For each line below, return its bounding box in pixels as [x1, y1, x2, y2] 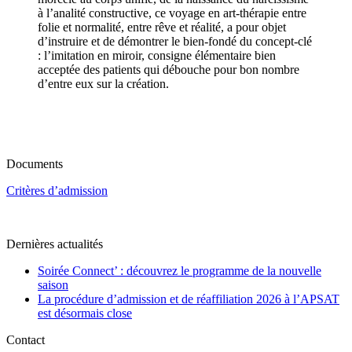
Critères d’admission [6, 183, 108, 197]
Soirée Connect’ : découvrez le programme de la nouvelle [38, 263, 321, 277]
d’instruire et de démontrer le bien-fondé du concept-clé [38, 34, 312, 48]
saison [38, 277, 68, 291]
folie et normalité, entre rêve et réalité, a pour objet [38, 20, 286, 34]
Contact [6, 332, 45, 346]
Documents [6, 156, 63, 170]
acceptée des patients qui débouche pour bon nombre [38, 62, 299, 76]
